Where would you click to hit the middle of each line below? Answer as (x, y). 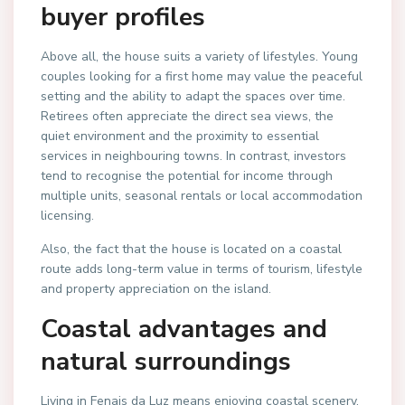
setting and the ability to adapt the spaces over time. (193, 96)
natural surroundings (166, 362)
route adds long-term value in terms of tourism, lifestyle (202, 269)
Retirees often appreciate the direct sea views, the (187, 116)
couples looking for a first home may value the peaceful (202, 76)
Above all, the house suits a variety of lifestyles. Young (199, 57)
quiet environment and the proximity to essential (180, 136)
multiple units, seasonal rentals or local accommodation (202, 196)
